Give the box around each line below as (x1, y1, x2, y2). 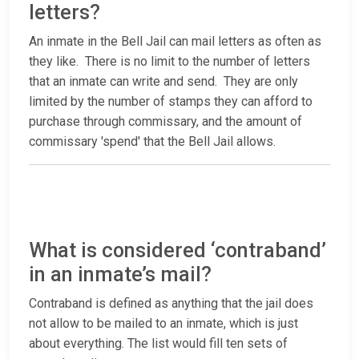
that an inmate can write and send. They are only (29, 74, 298, 90)
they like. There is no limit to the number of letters (29, 54, 310, 70)
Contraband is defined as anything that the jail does (29, 296, 313, 312)
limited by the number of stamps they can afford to (29, 94, 313, 110)
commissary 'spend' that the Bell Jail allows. (29, 134, 276, 150)
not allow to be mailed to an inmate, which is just (29, 316, 298, 332)
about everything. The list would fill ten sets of (29, 336, 288, 352)
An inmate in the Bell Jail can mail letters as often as (29, 34, 321, 50)
